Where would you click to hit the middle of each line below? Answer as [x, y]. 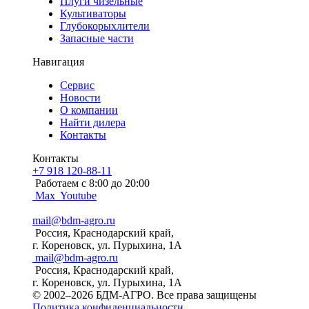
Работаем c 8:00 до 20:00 [91, 183]
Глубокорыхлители [105, 26]
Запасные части [97, 38]
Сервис [77, 85]
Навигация [58, 61]
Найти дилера [93, 122]
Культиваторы [93, 13]
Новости [80, 97]
